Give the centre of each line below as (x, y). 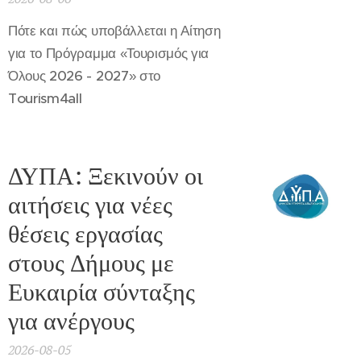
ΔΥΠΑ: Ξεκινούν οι (106, 176)
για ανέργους (71, 321)
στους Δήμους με (91, 263)
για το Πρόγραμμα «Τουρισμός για (109, 53)
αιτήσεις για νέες (90, 205)
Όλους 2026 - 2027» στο (84, 76)
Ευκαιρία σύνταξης (102, 292)
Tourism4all (45, 98)
